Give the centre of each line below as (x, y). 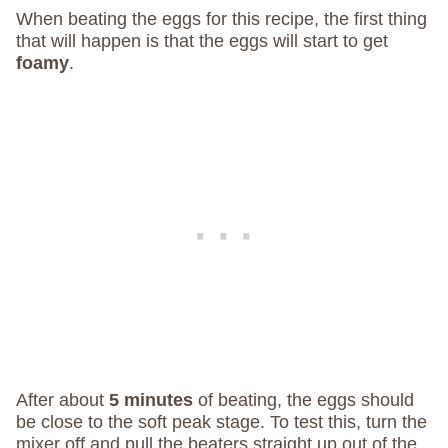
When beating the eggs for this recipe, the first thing (221, 19)
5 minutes (151, 400)
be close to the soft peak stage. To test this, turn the (221, 422)
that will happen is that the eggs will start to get (202, 41)
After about (62, 400)
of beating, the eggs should (303, 400)
